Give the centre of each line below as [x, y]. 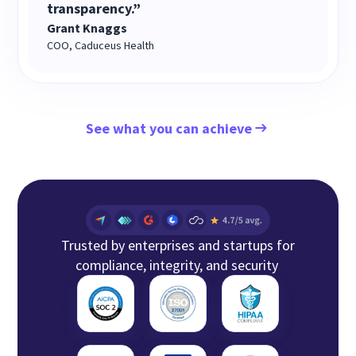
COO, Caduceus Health [101, 45]
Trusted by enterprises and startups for [178, 245]
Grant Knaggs [87, 27]
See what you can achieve [168, 128]
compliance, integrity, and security [178, 265]
